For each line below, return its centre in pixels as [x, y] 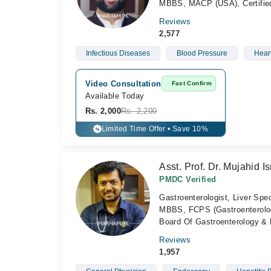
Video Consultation [123, 83]
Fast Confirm [192, 83]
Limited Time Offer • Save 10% [155, 129]
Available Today [115, 96]
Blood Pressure [202, 53]
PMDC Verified [188, 179]
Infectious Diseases [118, 53]
